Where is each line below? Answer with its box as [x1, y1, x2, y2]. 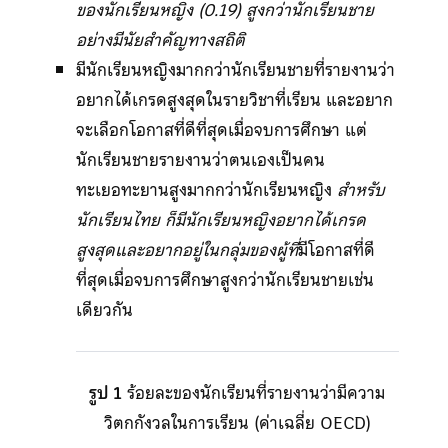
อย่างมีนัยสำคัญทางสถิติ [75, 25, 245, 54]
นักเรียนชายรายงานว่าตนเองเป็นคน [75, 145, 325, 174]
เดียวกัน [75, 295, 133, 324]
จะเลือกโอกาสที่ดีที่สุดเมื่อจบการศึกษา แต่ [75, 115, 367, 144]
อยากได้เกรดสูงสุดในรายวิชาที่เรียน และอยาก [75, 85, 393, 114]
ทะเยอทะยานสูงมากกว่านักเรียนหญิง [75, 175, 337, 204]
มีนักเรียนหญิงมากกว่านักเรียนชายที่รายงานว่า [75, 55, 395, 84]
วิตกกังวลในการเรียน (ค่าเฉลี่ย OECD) [103, 408, 371, 437]
